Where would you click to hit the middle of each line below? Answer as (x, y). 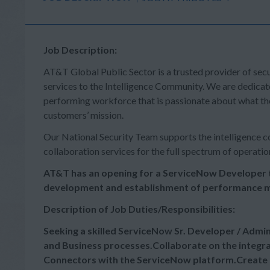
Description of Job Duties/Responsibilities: (139, 209)
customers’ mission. (83, 115)
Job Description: (80, 50)
